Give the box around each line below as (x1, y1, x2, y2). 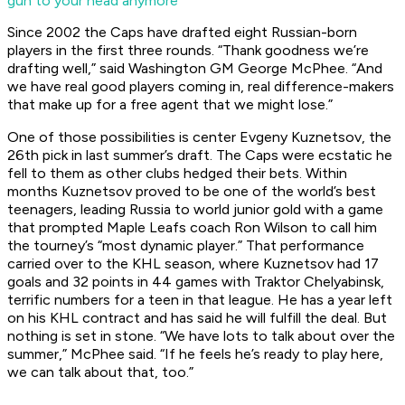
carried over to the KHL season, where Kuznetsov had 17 (7, 255, 379, 273)
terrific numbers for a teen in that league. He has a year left (7, 291, 392, 309)
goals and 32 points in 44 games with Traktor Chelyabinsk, (7, 273, 384, 291)
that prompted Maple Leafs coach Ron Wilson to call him (7, 219, 377, 237)
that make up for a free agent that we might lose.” (7, 96, 333, 114)
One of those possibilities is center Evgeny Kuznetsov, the (7, 128, 391, 146)
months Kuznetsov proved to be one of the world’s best (7, 183, 376, 201)
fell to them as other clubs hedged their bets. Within (7, 165, 347, 183)
